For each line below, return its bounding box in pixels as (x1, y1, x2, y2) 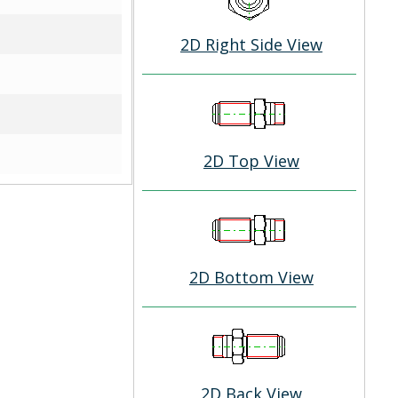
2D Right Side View (179, 34, 322, 55)
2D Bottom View (188, 267, 314, 288)
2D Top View (203, 150, 299, 171)
